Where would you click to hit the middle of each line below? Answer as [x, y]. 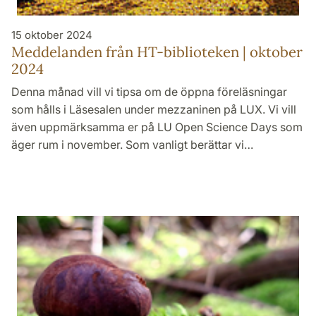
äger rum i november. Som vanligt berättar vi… [132, 144]
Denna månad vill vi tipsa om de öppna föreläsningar [149, 91]
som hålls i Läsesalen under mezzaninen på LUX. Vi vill [154, 109]
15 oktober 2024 [52, 35]
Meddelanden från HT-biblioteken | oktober [157, 51]
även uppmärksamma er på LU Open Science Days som [157, 127]
